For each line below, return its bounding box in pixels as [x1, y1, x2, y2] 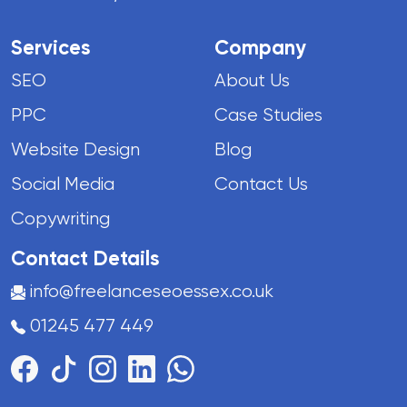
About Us [214, 69, 290, 91]
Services [11, 35, 91, 60]
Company [214, 35, 306, 60]
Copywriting [11, 207, 110, 229]
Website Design [11, 138, 140, 160]
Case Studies [214, 104, 323, 125]
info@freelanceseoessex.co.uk [30, 280, 273, 302]
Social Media [11, 173, 114, 194]
